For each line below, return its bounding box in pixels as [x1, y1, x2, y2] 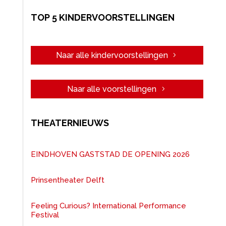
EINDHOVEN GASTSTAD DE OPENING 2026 [30, 149, 190, 159]
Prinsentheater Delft [30, 175, 104, 185]
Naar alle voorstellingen [67, 84, 157, 94]
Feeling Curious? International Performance [30, 201, 186, 210]
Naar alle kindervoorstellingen [55, 50, 168, 61]
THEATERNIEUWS [30, 117, 109, 128]
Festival [30, 210, 59, 219]
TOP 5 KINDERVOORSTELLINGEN [30, 12, 175, 23]
